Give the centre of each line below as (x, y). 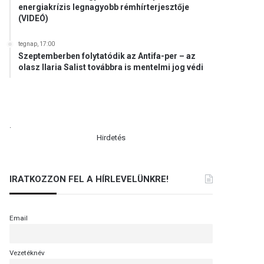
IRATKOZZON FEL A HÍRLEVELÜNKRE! (89, 179)
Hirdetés (111, 138)
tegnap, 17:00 (37, 44)
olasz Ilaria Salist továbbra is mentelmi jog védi (111, 67)
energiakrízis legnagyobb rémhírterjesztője (104, 7)
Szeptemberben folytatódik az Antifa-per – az (107, 56)
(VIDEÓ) (34, 18)
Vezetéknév (27, 253)
